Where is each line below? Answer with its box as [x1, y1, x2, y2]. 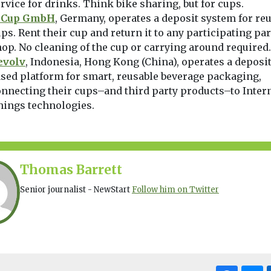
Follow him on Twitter [131, 184, 219, 195]
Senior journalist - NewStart [19, 184, 132, 195]
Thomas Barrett [19, 162, 122, 178]
